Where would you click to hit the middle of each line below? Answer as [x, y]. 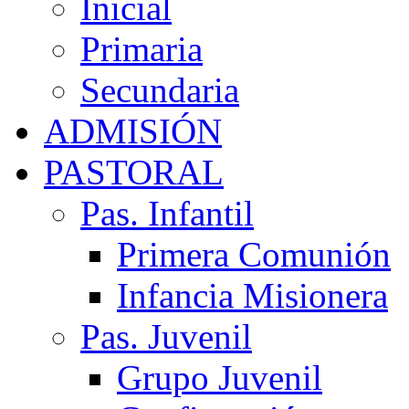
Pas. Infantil [167, 213]
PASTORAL [134, 172]
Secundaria [160, 90]
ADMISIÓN [133, 131]
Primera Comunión [254, 254]
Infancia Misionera [252, 295]
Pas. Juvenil [166, 336]
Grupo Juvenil [220, 378]
